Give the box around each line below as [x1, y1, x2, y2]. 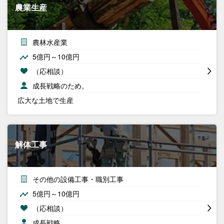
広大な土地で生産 [17, 95, 73, 105]
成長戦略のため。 [32, 80, 88, 90]
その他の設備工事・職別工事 [32, 174, 123, 184]
